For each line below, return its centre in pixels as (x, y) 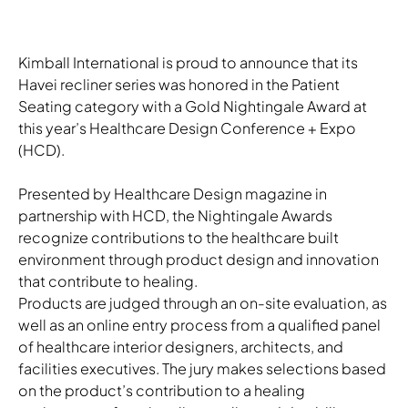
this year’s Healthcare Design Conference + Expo (187, 128)
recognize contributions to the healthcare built (178, 238)
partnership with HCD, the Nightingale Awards (175, 216)
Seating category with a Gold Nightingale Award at (193, 107)
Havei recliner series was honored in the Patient (179, 85)
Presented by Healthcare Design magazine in (173, 194)
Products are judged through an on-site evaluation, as (203, 303)
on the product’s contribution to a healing (162, 391)
